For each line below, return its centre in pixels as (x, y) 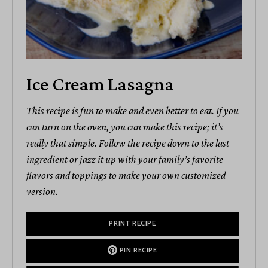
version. (42, 192)
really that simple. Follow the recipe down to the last (128, 143)
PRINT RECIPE (133, 224)
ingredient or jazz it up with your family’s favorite (125, 159)
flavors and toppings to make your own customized (126, 176)
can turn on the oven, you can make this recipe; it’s (125, 127)
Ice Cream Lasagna (100, 84)
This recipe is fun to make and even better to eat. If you (133, 111)
